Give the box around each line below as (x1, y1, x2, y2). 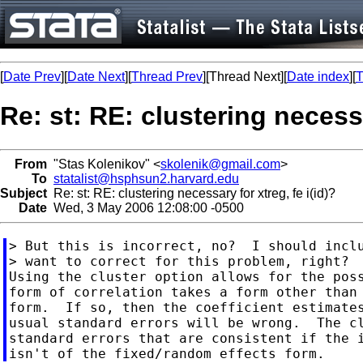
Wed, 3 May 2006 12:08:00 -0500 (47, 200, 244, 215)
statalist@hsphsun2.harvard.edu (53, 171, 239, 186)
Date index (287, 70, 349, 83)
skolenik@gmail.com (160, 156, 280, 171)
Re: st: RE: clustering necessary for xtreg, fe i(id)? (47, 186, 335, 200)
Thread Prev (131, 70, 203, 83)
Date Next (67, 70, 125, 83)
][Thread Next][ (203, 70, 287, 83)
